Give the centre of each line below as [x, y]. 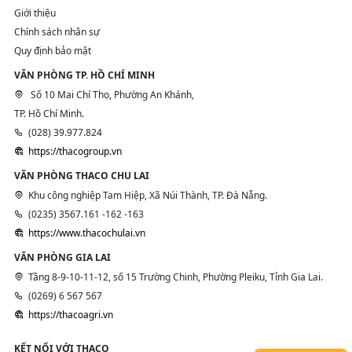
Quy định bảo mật [53, 51]
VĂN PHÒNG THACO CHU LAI [82, 176]
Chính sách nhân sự [57, 32]
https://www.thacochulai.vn [87, 233]
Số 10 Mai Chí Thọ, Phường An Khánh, [111, 95]
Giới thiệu [35, 13]
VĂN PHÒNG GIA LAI [62, 258]
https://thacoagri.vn [71, 315]
